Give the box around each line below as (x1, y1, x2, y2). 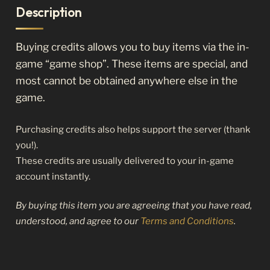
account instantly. (16, 171, 90, 182)
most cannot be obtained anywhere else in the (16, 74, 237, 87)
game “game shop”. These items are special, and (16, 57, 248, 71)
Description (16, 4, 82, 20)
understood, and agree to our (16, 216, 140, 227)
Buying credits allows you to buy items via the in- (16, 40, 250, 54)
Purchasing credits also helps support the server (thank (16, 124, 250, 135)
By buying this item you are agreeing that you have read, (16, 200, 252, 212)
